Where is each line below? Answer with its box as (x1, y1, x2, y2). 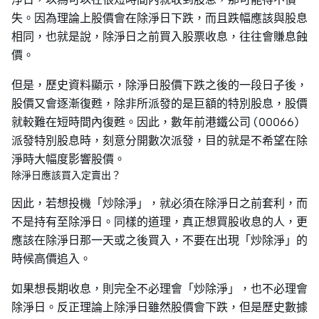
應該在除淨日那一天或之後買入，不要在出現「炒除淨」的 (11, 233, 308, 247)
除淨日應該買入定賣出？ (11, 169, 121, 182)
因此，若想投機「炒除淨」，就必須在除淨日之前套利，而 (11, 196, 308, 210)
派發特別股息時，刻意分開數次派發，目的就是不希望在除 (11, 133, 308, 147)
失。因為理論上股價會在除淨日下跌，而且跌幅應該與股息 (11, 11, 308, 25)
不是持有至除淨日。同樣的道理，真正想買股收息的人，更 (11, 214, 308, 229)
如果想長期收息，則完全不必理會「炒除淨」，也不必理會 (11, 281, 308, 296)
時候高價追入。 (11, 251, 91, 266)
